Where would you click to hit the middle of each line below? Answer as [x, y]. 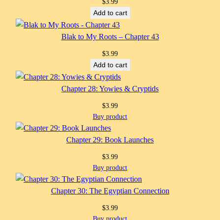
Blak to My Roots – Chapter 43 [110, 36]
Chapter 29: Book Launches [110, 139]
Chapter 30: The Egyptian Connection [110, 191]
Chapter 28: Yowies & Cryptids [110, 88]
